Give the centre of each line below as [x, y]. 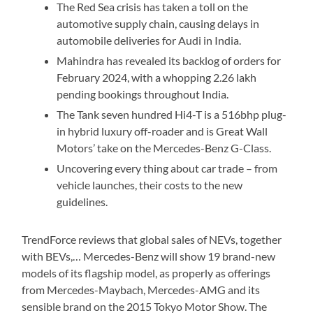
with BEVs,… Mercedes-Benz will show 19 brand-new [149, 256]
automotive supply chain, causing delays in [158, 24]
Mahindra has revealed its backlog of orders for [169, 61]
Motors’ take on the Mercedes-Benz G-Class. [164, 148]
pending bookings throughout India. [143, 94]
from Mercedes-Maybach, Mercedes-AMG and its [141, 290]
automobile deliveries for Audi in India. [149, 41]
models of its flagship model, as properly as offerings [146, 273]
